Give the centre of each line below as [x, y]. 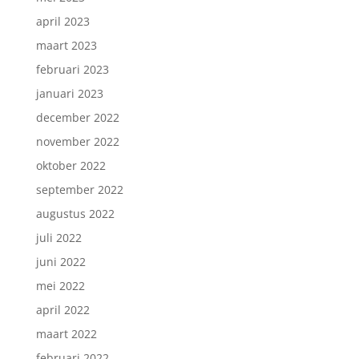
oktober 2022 [71, 165]
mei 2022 [60, 286]
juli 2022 [58, 238]
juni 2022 [61, 262]
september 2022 [79, 190]
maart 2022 [66, 334]
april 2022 [63, 310]
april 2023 [63, 21]
